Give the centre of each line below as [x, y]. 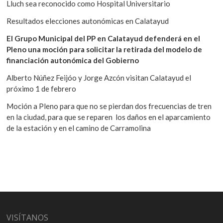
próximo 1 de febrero [42, 89]
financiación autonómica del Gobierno [73, 60]
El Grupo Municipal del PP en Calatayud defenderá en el [104, 39]
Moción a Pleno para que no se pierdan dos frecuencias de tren [109, 106]
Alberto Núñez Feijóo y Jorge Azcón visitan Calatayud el [99, 78]
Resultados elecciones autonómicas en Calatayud [88, 21]
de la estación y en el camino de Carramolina [79, 128]
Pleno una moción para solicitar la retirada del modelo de [105, 50]
